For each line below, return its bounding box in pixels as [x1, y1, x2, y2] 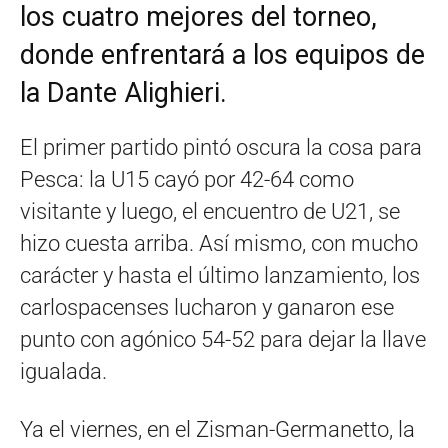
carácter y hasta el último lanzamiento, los [20, 262, 420, 288]
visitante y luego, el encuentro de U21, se [20, 198, 400, 224]
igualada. [20, 358, 107, 384]
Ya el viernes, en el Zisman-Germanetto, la [20, 416, 415, 442]
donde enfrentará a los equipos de [20, 38, 425, 71]
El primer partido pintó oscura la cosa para [20, 134, 422, 160]
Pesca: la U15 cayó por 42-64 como [20, 166, 354, 192]
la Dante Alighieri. [20, 76, 227, 109]
